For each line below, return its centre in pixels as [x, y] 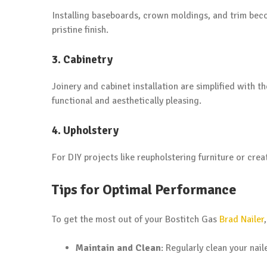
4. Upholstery [85, 131]
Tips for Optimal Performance [144, 189]
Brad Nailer [242, 219]
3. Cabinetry [82, 60]
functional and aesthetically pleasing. [127, 101]
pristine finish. [80, 30]
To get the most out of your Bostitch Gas [136, 219]
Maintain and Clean [118, 248]
